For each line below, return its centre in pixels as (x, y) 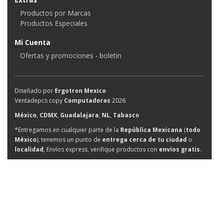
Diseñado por (35, 91)
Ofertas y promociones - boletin (71, 56)
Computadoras (87, 101)
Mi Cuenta (33, 43)
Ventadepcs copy (39, 101)
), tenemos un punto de (69, 140)
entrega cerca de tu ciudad (144, 140)
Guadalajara (79, 115)
